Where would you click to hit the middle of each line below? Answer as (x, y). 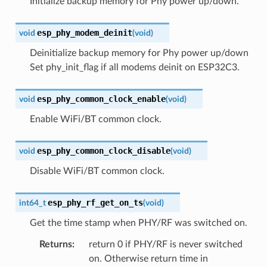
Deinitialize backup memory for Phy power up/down (139, 53)
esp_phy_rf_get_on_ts (95, 202)
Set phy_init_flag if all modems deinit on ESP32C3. (134, 67)
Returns (55, 244)
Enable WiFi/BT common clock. (95, 119)
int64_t (32, 203)
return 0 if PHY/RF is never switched (165, 244)
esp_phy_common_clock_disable (103, 150)
